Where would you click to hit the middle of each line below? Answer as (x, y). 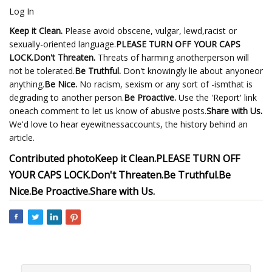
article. (22, 138)
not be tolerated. (42, 71)
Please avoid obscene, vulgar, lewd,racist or (150, 31)
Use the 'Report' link (216, 97)
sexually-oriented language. (63, 44)
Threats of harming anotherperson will (172, 57)
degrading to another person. (66, 97)
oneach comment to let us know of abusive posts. (108, 111)
